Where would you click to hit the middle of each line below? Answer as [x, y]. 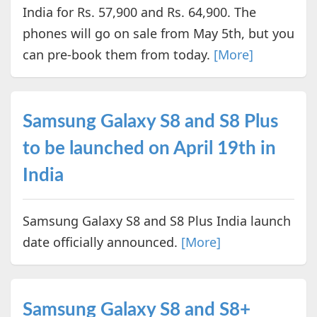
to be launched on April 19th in [149, 149]
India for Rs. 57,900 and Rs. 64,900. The [139, 12]
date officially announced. [102, 242]
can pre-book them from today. [118, 55]
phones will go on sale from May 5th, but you [158, 34]
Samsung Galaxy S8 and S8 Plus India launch [156, 221]
